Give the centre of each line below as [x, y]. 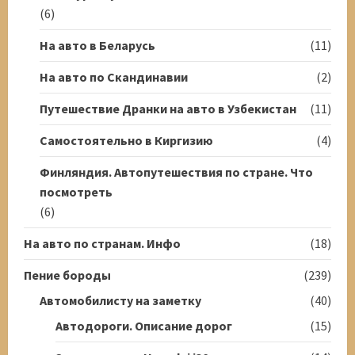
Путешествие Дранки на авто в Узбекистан [168, 108]
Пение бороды [67, 275]
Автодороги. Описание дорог [144, 325]
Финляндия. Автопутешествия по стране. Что [176, 172]
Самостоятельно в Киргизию [126, 140]
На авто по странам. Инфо [102, 243]
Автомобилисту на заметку [120, 300]
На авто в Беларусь [97, 45]
